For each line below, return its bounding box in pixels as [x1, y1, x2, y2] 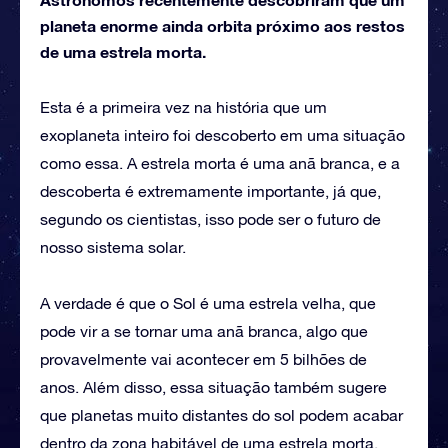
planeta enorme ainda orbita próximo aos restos [40, 15, 405, 35]
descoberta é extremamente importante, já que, [40, 181, 381, 200]
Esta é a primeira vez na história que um [40, 97, 327, 116]
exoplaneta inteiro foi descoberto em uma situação [40, 125, 405, 144]
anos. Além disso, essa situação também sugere [40, 377, 387, 396]
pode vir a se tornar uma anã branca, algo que [40, 321, 368, 340]
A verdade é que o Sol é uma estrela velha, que [40, 293, 376, 312]
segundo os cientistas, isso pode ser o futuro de [40, 209, 381, 228]
